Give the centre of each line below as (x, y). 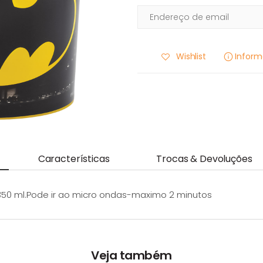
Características (74, 159)
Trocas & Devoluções (204, 159)
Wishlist (191, 56)
